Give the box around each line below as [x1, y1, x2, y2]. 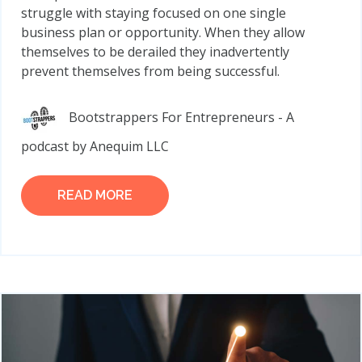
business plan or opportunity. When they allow [21, 23, 305, 42]
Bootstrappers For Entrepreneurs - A [69, 108, 294, 127]
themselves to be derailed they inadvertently [21, 43, 289, 61]
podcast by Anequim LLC [21, 137, 169, 156]
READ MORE [57, 187, 133, 204]
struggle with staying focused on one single [21, 4, 286, 23]
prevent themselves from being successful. [21, 62, 280, 81]
